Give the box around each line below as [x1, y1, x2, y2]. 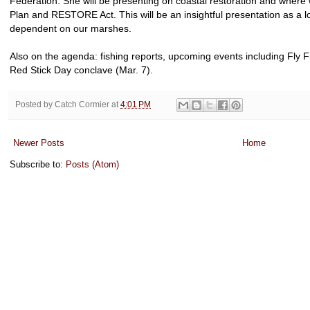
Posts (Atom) [66, 159, 119, 170]
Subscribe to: [10, 159, 66, 170]
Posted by [15, 99, 55, 109]
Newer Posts [13, 138, 64, 149]
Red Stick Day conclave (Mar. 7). [10, 64, 156, 76]
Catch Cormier [55, 99, 109, 109]
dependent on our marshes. [10, 23, 131, 35]
